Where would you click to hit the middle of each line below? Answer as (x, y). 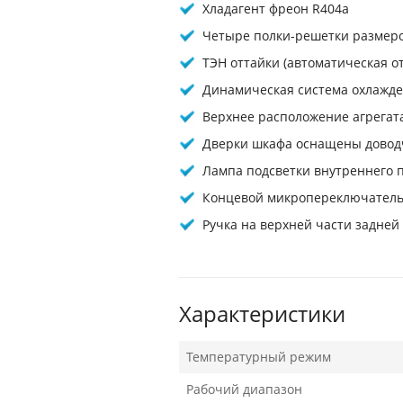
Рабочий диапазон (244, 389)
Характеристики (262, 313)
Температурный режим (259, 357)
